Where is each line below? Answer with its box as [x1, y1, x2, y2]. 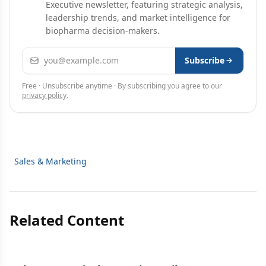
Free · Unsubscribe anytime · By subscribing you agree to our [22, 81, 222, 91]
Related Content [9, 210, 124, 230]
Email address [22, 47, 85, 61]
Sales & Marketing [14, 156, 87, 167]
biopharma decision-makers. [46, 25, 160, 36]
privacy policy [22, 90, 66, 100]
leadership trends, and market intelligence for [46, 12, 230, 23]
